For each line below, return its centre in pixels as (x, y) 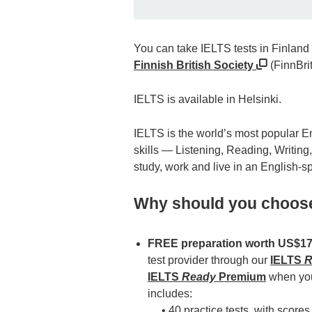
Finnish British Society (194, 65)
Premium (241, 277)
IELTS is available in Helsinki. (208, 99)
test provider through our (209, 260)
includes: (170, 294)
